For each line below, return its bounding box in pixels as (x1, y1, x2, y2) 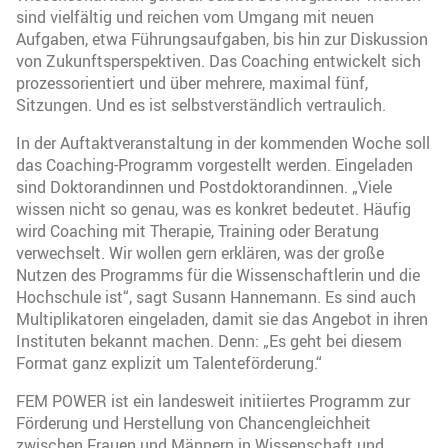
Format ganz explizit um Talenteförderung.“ (16, 351, 322, 374)
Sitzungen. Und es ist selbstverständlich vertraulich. (16, 93, 390, 116)
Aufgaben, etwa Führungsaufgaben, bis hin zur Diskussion (16, 27, 428, 50)
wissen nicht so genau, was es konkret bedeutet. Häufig (16, 197, 411, 220)
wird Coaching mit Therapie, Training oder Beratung (16, 219, 379, 242)
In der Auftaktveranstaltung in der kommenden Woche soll (16, 131, 430, 154)
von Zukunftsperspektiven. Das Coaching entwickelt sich (16, 49, 421, 72)
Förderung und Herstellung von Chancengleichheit (16, 411, 371, 434)
